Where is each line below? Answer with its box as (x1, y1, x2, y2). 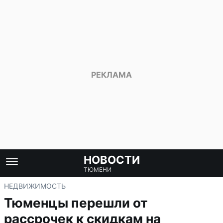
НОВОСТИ (83, 153, 140, 166)
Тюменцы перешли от (4, 195, 148, 211)
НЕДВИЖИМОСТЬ (4, 182, 66, 190)
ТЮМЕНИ (83, 166, 111, 173)
